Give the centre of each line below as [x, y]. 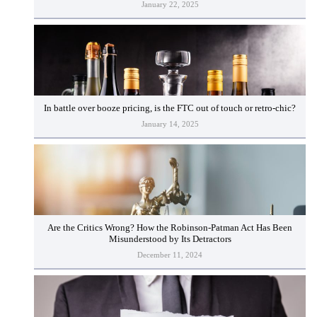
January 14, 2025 [170, 124]
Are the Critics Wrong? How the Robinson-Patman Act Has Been [170, 227]
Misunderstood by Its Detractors [170, 239]
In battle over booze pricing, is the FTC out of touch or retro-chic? [170, 108]
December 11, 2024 [170, 254]
